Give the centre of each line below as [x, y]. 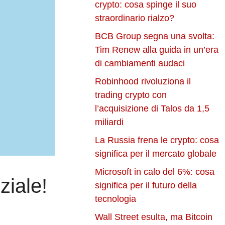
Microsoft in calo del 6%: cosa [155, 172]
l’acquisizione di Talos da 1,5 [152, 109]
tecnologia [116, 199]
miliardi [109, 122]
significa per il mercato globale [156, 154]
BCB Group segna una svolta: [155, 36]
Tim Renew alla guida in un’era [157, 50]
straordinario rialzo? [135, 18]
